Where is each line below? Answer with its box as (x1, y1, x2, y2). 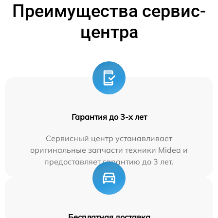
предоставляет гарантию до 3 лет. (44, 156, 174, 166)
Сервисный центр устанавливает (46, 133, 172, 143)
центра (80, 21, 138, 42)
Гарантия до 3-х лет (71, 111, 147, 122)
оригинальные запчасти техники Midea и (30, 145, 188, 155)
